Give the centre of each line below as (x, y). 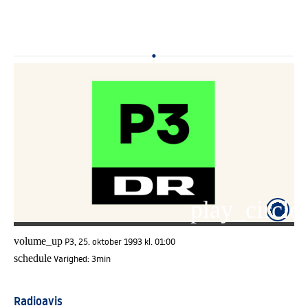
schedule (33, 258)
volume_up (38, 241)
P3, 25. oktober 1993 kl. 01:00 (127, 241)
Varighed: (73, 258)
